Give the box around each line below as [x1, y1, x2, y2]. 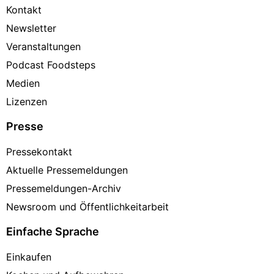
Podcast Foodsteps [6, 59, 95, 72]
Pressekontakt [6, 146, 72, 158]
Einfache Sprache [6, 225, 99, 239]
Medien [6, 77, 40, 90]
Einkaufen [6, 251, 51, 264]
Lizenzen [6, 95, 47, 108]
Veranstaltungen [6, 40, 81, 53]
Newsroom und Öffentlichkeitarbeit [6, 201, 169, 213]
